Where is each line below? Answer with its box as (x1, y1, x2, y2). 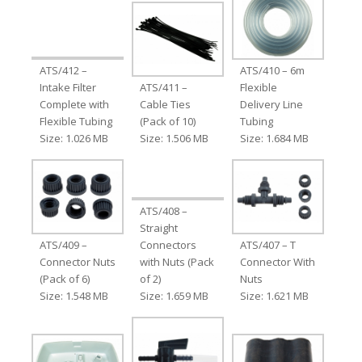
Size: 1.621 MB (240, 288, 309, 303)
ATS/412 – (39, 62, 87, 78)
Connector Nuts (39, 254, 116, 269)
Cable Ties (139, 96, 191, 112)
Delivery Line (240, 96, 304, 112)
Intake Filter (39, 79, 96, 95)
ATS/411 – (139, 79, 187, 95)
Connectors (139, 237, 196, 252)
